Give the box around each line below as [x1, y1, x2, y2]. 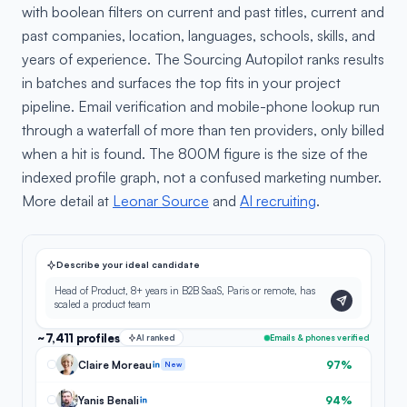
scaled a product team [55, 298, 151, 311]
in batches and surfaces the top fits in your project [22, 74, 341, 92]
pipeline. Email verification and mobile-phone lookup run [22, 97, 380, 115]
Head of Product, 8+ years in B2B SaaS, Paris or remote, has [55, 284, 315, 297]
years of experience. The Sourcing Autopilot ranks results [22, 50, 384, 68]
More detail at [22, 192, 113, 210]
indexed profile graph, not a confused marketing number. [22, 168, 382, 186]
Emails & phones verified [270, 333, 370, 342]
